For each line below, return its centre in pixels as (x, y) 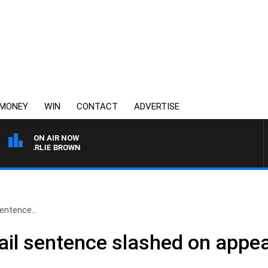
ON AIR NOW (56, 138)
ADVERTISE (157, 106)
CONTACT (97, 106)
